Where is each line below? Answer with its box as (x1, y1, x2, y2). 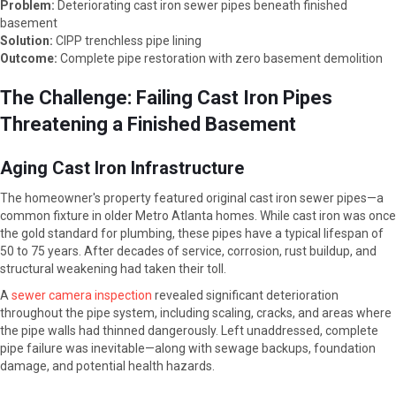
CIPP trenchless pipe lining (53, 34, 202, 49)
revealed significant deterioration (152, 288, 339, 303)
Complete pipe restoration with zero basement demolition (57, 51, 383, 66)
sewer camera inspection (11, 288, 152, 303)
